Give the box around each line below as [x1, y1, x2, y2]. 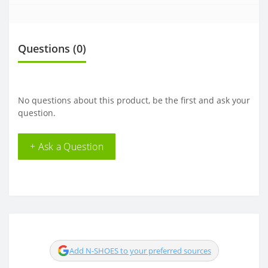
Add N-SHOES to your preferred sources [69, 245, 211, 256]
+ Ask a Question [30, 140, 103, 153]
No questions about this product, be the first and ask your [18, 95, 250, 106]
